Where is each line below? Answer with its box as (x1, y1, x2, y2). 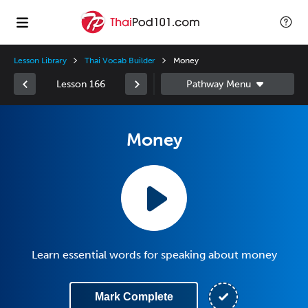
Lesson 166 (56, 78, 105, 90)
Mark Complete (94, 291, 173, 302)
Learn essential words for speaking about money (31, 248, 277, 261)
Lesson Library (14, 56, 67, 65)
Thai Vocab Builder (85, 56, 156, 65)
